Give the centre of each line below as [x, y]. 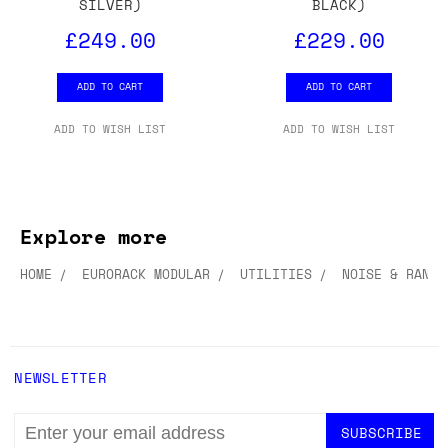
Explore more [93, 237]
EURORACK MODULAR [146, 274]
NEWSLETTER [60, 378]
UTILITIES [276, 274]
